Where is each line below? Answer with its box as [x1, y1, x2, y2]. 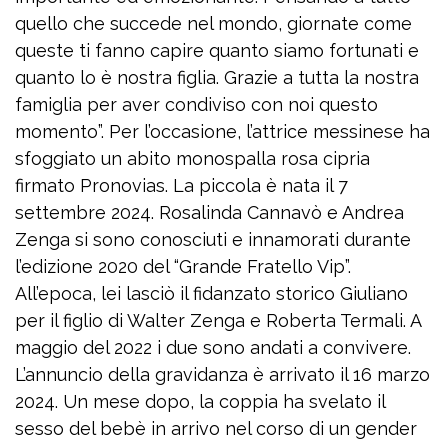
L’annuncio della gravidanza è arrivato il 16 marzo [15, 364, 430, 385]
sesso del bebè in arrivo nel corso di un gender [15, 418, 417, 439]
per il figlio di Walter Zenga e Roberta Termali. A [15, 310, 421, 331]
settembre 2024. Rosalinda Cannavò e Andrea [15, 202, 404, 223]
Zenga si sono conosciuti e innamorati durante [15, 229, 411, 250]
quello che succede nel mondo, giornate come [15, 13, 412, 34]
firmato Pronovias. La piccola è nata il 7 [15, 175, 348, 196]
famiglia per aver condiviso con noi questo [15, 94, 378, 115]
